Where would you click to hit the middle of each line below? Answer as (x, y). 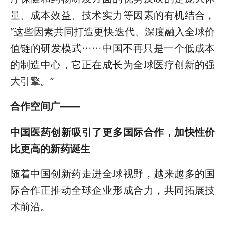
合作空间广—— (45, 107)
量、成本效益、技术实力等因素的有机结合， (113, 15)
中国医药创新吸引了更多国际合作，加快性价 (113, 132)
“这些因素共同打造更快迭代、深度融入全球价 (113, 31)
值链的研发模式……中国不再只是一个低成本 (113, 48)
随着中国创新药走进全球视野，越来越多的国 (113, 174)
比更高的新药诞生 (50, 148)
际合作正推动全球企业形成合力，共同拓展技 (113, 190)
